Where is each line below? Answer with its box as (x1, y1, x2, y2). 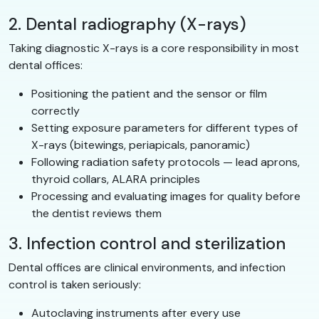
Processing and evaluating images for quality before (31, 188, 300, 204)
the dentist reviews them (31, 205, 162, 221)
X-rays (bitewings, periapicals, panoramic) (31, 137, 250, 152)
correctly (31, 103, 80, 118)
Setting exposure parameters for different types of (31, 120, 298, 135)
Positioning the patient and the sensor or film (31, 85, 267, 101)
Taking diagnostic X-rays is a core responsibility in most (9, 40, 299, 56)
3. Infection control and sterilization (9, 232, 286, 254)
